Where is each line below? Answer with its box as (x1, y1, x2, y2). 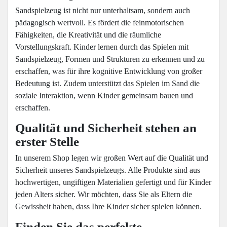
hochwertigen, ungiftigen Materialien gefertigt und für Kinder (15, 178, 211, 187)
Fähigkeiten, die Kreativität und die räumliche (15, 30, 161, 40)
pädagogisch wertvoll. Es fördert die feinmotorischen (15, 18, 184, 27)
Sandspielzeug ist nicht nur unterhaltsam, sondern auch (15, 6, 190, 15)
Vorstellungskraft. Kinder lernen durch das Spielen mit (15, 43, 188, 52)
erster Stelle (15, 135, 79, 149)
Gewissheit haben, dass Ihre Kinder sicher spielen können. (15, 202, 202, 211)
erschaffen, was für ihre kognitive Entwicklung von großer (15, 67, 202, 76)
